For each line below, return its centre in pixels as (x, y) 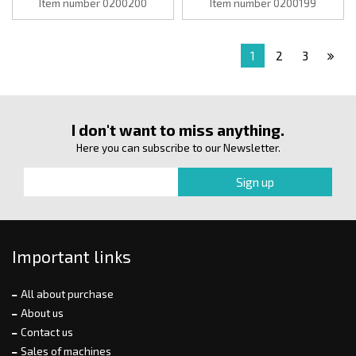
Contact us (47, 332)
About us (42, 313)
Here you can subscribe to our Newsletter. (178, 147)
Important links (72, 256)
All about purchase (67, 294)
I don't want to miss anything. (178, 130)
